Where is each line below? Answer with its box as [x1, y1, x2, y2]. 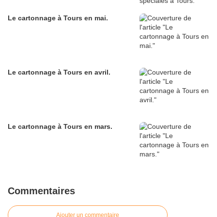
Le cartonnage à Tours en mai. [8, 14, 108, 22]
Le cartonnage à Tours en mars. [8, 123, 112, 131]
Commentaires [8, 186, 75, 197]
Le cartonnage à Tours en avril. [8, 68, 110, 77]
